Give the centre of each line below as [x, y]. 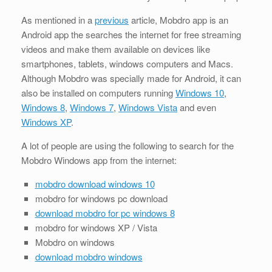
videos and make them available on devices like [116, 49]
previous [112, 20]
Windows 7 [92, 107]
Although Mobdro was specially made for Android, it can [131, 78]
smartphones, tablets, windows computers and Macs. [127, 64]
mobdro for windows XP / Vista [96, 228]
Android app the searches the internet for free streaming [131, 35]
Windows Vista [148, 107]
